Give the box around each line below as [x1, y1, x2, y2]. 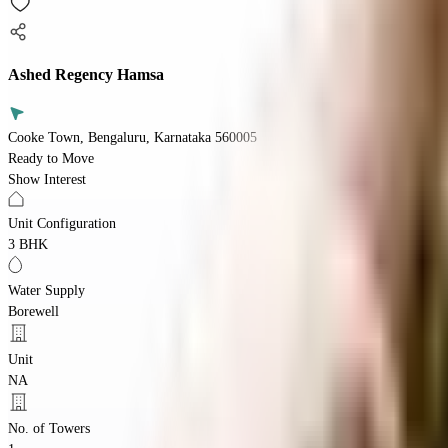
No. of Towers [8, 420, 90, 436]
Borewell [8, 303, 59, 319]
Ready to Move [8, 150, 94, 166]
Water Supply [8, 282, 85, 298]
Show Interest [8, 171, 86, 187]
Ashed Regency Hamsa [8, 65, 164, 85]
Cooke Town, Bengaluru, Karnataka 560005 [8, 129, 257, 145]
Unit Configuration [8, 215, 116, 231]
